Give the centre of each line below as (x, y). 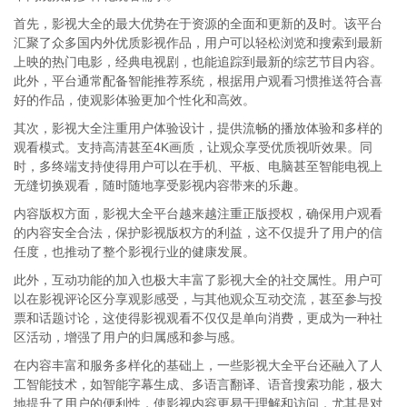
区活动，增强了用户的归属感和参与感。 (128, 337)
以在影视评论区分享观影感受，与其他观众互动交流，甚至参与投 (198, 299)
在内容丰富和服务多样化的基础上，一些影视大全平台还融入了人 (198, 365)
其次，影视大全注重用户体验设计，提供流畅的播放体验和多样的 (198, 128)
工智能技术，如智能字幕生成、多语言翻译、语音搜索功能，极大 (198, 384)
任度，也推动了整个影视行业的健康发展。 (134, 252)
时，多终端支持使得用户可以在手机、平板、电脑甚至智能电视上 (198, 166)
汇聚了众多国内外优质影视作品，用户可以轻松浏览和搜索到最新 (198, 43)
